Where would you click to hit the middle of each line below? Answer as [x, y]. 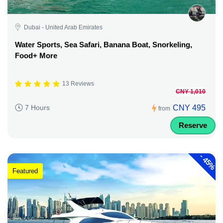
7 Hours [37, 108]
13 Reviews [78, 84]
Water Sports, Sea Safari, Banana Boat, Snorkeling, [104, 44]
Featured [25, 171]
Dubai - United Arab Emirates [63, 27]
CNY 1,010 [191, 91]
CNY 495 [189, 108]
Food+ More [36, 55]
